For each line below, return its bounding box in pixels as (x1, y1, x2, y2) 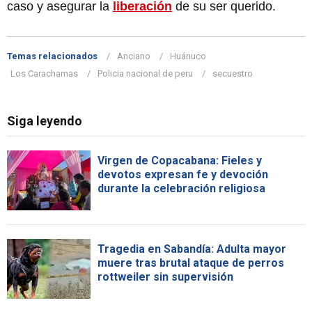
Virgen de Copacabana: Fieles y (97, 153, 262, 167)
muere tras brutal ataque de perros (97, 256, 284, 270)
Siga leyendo (7, 113, 82, 128)
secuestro (212, 68, 253, 79)
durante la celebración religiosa (97, 181, 265, 195)
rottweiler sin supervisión (97, 270, 233, 283)
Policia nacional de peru (97, 68, 193, 79)
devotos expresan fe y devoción (97, 167, 268, 181)
